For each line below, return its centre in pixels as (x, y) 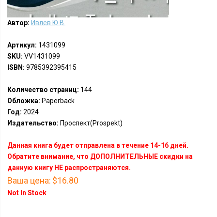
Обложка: (24, 101)
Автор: (18, 23)
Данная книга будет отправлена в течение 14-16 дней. (98, 145)
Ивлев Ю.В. (48, 23)
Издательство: (33, 123)
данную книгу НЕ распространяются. (69, 168)
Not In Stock (27, 193)
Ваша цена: (29, 180)
